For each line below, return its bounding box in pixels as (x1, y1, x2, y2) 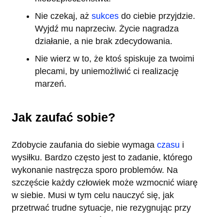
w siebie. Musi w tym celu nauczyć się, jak (12, 190, 174, 201)
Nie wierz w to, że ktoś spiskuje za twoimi (35, 53, 194, 63)
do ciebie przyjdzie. (119, 11, 195, 21)
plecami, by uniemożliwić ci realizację (35, 66, 179, 76)
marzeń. (35, 78, 66, 89)
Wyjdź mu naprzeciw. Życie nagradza (35, 24, 179, 34)
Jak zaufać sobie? (12, 110, 115, 124)
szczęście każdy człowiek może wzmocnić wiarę (12, 178, 198, 188)
